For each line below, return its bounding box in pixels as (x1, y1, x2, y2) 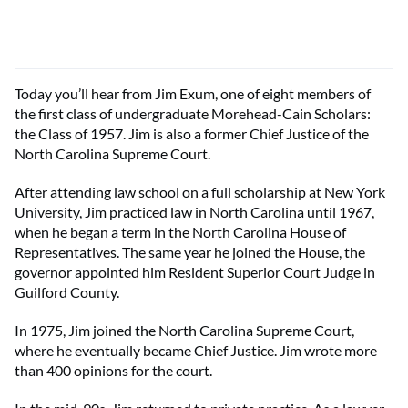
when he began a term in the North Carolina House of (15, 223, 346, 240)
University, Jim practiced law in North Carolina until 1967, (15, 203, 374, 220)
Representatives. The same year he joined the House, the (15, 243, 365, 260)
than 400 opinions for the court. (15, 362, 212, 379)
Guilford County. (15, 283, 119, 301)
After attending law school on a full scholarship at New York (15, 183, 385, 200)
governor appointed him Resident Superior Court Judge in (15, 263, 375, 280)
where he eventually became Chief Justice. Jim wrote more (15, 342, 377, 359)
